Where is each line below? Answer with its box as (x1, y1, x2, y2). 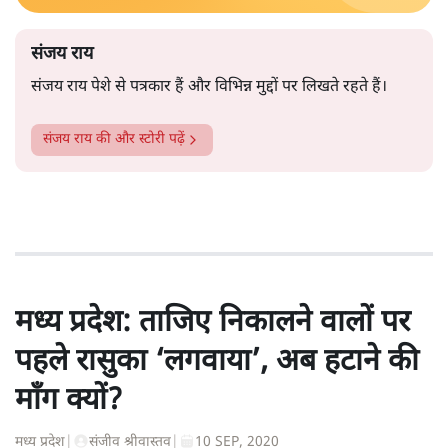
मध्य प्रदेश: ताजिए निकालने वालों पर (15, 303, 410, 343)
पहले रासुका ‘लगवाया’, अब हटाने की (15, 342, 419, 382)
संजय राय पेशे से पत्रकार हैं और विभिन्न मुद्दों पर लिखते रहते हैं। (31, 76, 391, 98)
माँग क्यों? (15, 381, 123, 421)
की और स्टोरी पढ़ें (92, 129, 185, 149)
